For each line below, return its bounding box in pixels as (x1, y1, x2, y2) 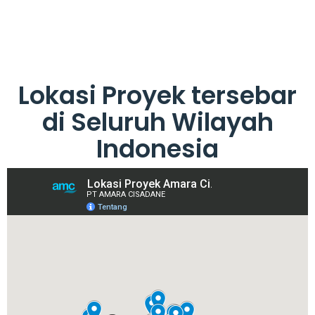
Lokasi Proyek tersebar (18, 78, 297, 113)
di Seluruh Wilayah (41, 105, 274, 140)
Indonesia (96, 131, 219, 167)
